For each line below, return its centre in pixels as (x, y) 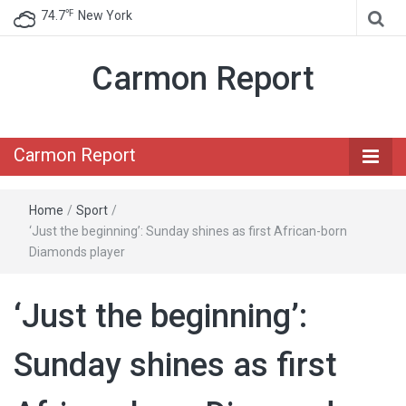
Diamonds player (77, 252)
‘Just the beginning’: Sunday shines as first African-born (188, 231)
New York (105, 15)
